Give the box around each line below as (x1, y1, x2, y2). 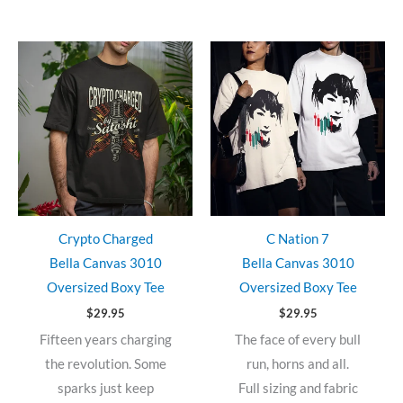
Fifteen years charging (39, 331, 172, 347)
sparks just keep (57, 380, 154, 396)
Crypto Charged (58, 230, 153, 246)
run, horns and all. (246, 355, 349, 372)
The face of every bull (235, 331, 361, 347)
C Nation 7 (266, 230, 329, 246)
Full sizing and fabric (237, 380, 358, 396)
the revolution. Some (44, 355, 166, 372)
